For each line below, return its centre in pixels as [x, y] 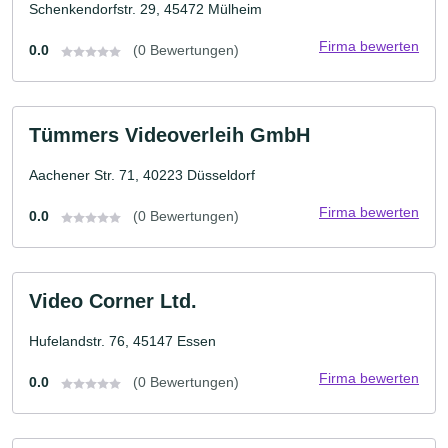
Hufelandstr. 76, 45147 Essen [122, 341]
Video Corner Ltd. [113, 301]
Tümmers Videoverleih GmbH [169, 135]
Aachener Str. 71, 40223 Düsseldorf [142, 175]
